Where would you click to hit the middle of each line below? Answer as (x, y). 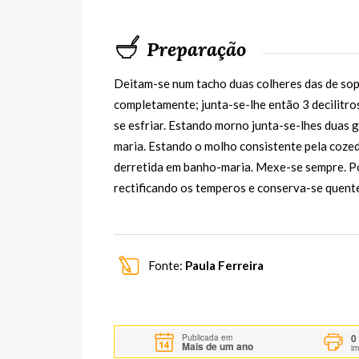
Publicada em (208, 337)
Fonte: (165, 266)
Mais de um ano (218, 346)
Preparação (196, 50)
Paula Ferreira (224, 266)
